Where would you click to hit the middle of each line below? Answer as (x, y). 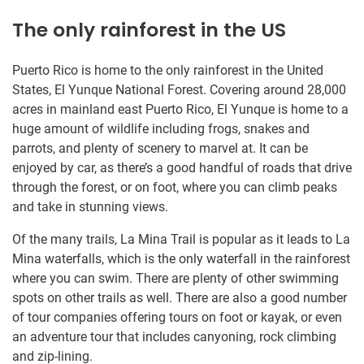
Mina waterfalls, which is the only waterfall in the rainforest (181, 258)
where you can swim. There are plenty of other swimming (175, 278)
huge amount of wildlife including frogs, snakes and (161, 128)
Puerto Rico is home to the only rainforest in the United (168, 70)
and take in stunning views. (90, 206)
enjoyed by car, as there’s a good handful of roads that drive (182, 167)
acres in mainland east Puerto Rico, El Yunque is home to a (180, 109)
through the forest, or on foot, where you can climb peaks (175, 187)
